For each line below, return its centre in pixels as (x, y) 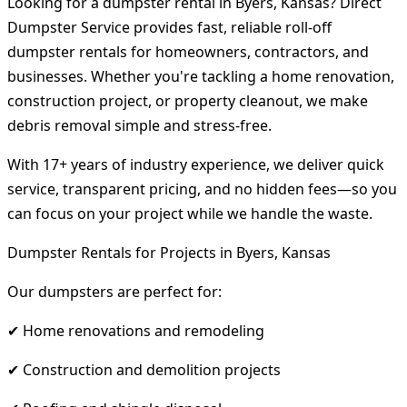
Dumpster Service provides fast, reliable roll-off (169, 27)
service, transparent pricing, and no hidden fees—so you (202, 189)
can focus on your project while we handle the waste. (190, 213)
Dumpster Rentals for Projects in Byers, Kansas (169, 252)
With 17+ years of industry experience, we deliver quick (196, 164)
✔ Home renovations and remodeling (136, 330)
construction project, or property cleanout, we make (188, 100)
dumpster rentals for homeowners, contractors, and (188, 51)
